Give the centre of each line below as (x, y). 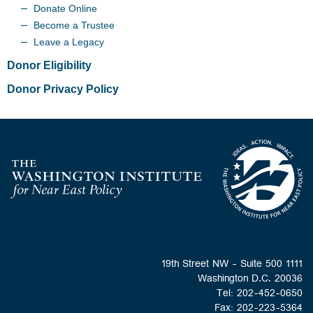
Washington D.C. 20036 (250, 280)
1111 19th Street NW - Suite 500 (294, 265)
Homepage (275, 187)
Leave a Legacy (69, 42)
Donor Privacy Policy (63, 89)
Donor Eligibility (49, 65)
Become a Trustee (74, 25)
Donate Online (65, 8)
